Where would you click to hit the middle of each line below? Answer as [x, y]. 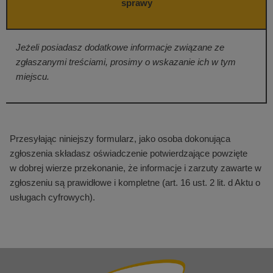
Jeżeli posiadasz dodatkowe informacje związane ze [120, 48]
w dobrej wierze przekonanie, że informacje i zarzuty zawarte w [136, 168]
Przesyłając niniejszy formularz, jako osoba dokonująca [120, 139]
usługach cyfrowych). [52, 197]
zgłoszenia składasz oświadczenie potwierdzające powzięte [129, 154]
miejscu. [33, 77]
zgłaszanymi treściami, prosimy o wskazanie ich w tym [126, 62]
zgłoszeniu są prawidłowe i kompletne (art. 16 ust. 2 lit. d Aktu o [135, 183]
